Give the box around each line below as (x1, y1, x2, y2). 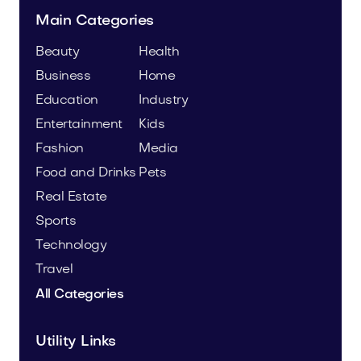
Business (35, 69, 91, 83)
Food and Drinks (35, 166, 136, 180)
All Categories (35, 288, 124, 301)
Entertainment (35, 118, 122, 131)
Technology (35, 239, 107, 252)
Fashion (35, 142, 84, 156)
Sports (35, 214, 77, 228)
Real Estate (35, 190, 107, 204)
